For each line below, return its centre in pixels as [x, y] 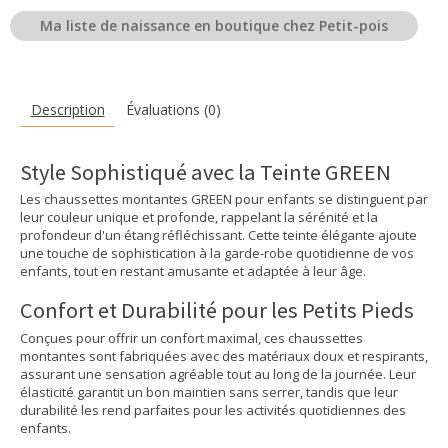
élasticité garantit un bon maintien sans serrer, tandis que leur [209, 391]
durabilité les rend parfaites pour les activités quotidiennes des [213, 409]
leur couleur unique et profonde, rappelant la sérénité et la [199, 217]
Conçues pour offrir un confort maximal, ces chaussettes [191, 337]
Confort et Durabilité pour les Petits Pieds [217, 310]
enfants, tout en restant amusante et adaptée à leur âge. [193, 271]
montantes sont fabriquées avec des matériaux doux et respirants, [224, 355]
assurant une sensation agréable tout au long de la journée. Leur [218, 373]
